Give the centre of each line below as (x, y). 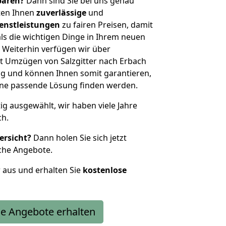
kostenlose (105, 170)
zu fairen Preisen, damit (106, 25)
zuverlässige (61, 13)
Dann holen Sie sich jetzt (79, 138)
